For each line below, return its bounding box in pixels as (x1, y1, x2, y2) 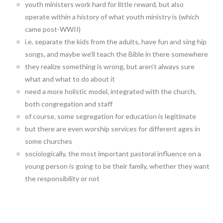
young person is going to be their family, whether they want (25, 162, 210, 171)
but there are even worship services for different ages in (25, 124, 201, 133)
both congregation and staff (25, 100, 113, 109)
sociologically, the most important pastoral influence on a (25, 149, 202, 158)
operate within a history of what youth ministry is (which (25, 12, 200, 21)
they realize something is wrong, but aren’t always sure (25, 62, 195, 71)
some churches (25, 137, 73, 146)
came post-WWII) (25, 25, 81, 34)
